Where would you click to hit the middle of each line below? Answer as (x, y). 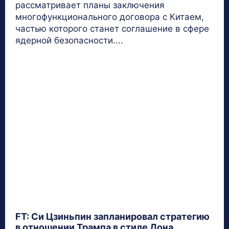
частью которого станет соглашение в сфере (112, 29)
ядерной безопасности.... (69, 41)
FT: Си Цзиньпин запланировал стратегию (112, 216)
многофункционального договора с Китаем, (110, 17)
